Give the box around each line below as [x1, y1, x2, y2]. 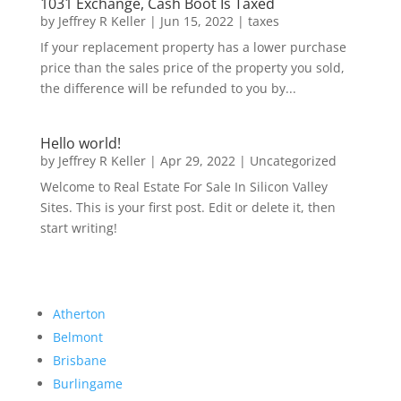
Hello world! [39, 133, 121, 154]
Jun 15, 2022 [159, 13, 234, 30]
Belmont [52, 328, 103, 346]
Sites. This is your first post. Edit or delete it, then [39, 199, 336, 217]
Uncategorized [249, 152, 337, 170]
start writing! [39, 219, 117, 237]
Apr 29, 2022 [159, 152, 235, 170]
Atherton [52, 305, 106, 323]
